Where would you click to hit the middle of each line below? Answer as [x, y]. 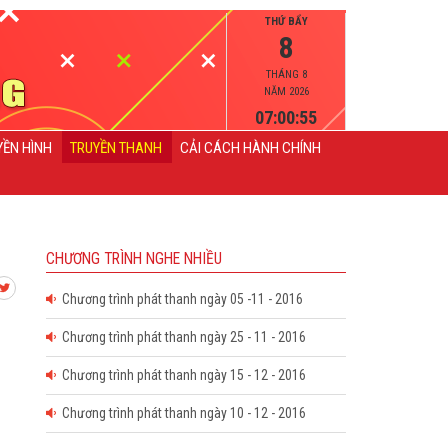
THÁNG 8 [286, 74]
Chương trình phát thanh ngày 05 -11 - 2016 [179, 299]
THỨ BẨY [286, 21]
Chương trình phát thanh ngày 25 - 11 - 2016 [181, 337]
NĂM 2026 [286, 91]
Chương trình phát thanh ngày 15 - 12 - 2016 [181, 375]
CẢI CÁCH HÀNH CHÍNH [250, 148]
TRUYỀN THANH [116, 148]
